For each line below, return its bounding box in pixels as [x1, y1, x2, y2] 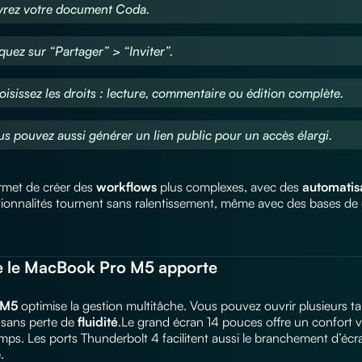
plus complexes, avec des [157, 179, 302, 196]
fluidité [78, 314, 118, 330]
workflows [96, 179, 157, 196]
